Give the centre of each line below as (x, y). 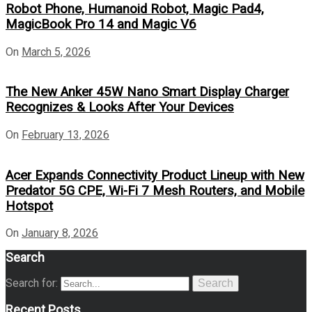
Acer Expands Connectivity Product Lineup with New (155, 175)
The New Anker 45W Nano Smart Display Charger (147, 92)
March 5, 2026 (56, 52)
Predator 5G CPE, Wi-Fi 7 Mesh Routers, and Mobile (155, 190)
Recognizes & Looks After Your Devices (120, 108)
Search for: (32, 283)
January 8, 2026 (60, 233)
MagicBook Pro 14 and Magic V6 (101, 24)
